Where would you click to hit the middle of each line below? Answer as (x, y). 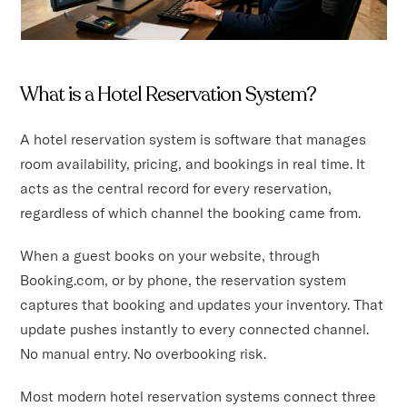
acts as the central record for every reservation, (176, 188)
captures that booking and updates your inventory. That (202, 304)
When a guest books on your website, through (170, 255)
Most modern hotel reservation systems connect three (199, 396)
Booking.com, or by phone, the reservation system (184, 279)
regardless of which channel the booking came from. (191, 212)
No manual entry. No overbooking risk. (144, 353)
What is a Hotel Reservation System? (169, 94)
